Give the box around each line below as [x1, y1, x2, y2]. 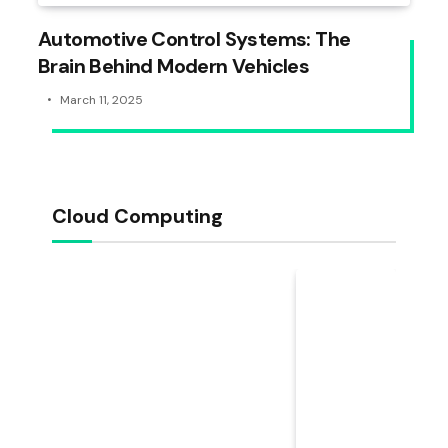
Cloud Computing [52, 203, 223, 230]
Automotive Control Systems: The [38, 26, 351, 53]
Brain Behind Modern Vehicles [38, 53, 310, 80]
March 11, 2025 [60, 92, 143, 109]
